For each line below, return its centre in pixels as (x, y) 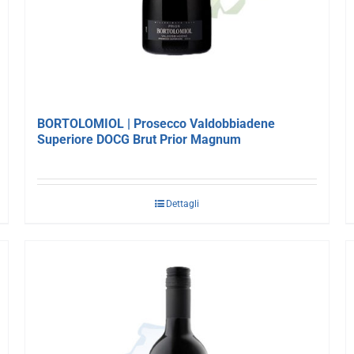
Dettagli (182, 203)
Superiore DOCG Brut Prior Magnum (139, 139)
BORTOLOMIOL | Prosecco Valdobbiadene (156, 123)
